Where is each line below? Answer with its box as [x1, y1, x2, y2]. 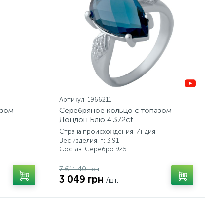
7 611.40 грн [59, 165, 99, 173]
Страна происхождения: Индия [59, 128, 155, 135]
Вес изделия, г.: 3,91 [59, 137, 119, 144]
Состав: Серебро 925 [59, 146, 127, 153]
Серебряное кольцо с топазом [59, 106, 172, 115]
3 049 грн [59, 173, 104, 185]
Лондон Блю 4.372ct [59, 115, 133, 124]
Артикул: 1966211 [59, 96, 111, 103]
